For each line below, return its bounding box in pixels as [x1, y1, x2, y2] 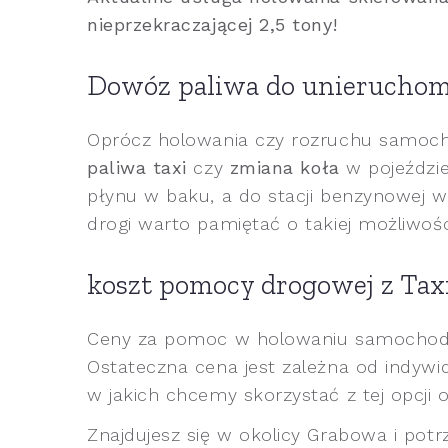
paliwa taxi [87, 156, 187, 178]
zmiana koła [229, 156, 340, 178]
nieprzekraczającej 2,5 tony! [87, 13, 338, 35]
